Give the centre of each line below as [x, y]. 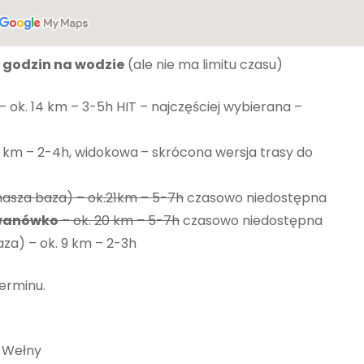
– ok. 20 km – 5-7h [119, 220]
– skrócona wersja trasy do [227, 152]
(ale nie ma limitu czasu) [204, 64]
